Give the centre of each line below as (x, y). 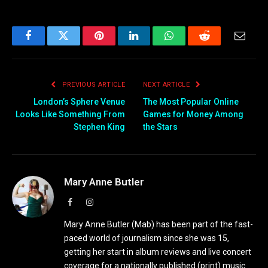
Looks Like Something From (70, 115)
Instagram (109, 202)
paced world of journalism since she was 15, (147, 238)
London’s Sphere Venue (79, 102)
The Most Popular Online (191, 102)
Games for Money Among (193, 115)
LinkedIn (153, 45)
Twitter (78, 45)
